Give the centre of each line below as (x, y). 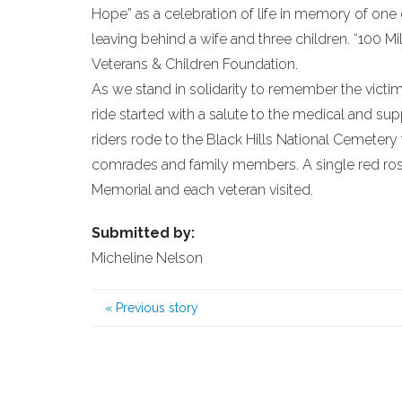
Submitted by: (143, 233)
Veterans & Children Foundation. (195, 64)
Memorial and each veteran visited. (202, 190)
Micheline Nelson (147, 258)
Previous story (155, 308)
